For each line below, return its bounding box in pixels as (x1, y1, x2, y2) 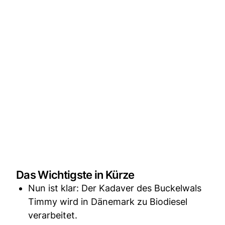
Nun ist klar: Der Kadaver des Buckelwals (28, 182, 201, 193)
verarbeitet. (28, 209, 77, 220)
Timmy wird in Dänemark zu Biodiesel (28, 196, 187, 207)
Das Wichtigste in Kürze (16, 168, 135, 181)
